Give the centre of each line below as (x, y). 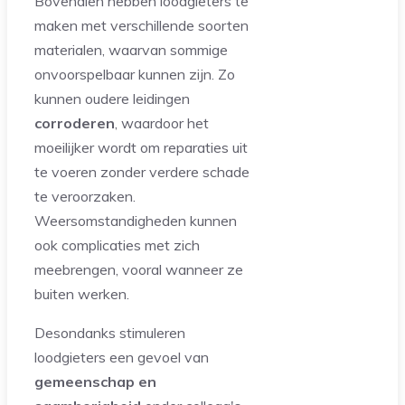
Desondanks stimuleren (110, 333)
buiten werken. (82, 294)
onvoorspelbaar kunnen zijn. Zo (135, 75)
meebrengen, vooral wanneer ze (139, 270)
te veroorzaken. (85, 197)
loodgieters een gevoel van (122, 358)
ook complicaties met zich (117, 245)
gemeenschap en (95, 382)
